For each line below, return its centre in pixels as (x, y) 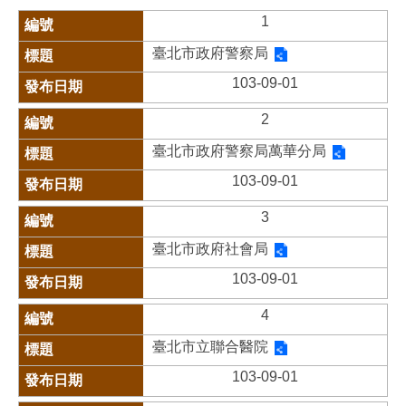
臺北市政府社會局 (210, 249)
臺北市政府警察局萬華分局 (239, 151)
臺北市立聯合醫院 (210, 347)
